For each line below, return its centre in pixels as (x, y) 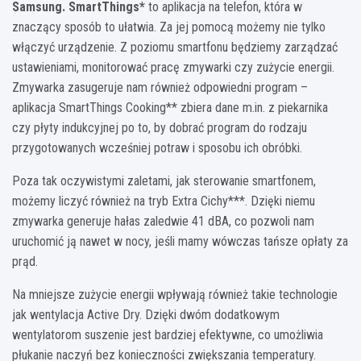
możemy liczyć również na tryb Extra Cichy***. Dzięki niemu (164, 201)
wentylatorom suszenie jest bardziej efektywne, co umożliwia (168, 334)
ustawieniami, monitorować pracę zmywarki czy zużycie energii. (173, 67)
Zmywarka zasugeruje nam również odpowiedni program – (160, 87)
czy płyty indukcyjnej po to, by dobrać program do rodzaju (160, 127)
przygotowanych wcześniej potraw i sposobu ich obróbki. (157, 147)
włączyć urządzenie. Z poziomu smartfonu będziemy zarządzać (175, 47)
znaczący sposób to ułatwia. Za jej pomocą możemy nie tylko (169, 27)
